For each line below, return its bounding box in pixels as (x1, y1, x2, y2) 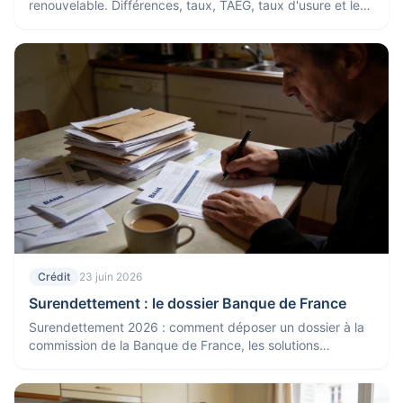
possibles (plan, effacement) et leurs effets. (29, 355, 284, 371)
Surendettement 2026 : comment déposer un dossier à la (29, 319, 364, 335)
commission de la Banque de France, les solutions (29, 337, 319, 353)
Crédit (38, 270, 70, 283)
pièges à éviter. (29, 15, 119, 31)
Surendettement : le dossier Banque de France (29, 294, 346, 312)
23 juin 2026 (79, 270, 142, 283)
